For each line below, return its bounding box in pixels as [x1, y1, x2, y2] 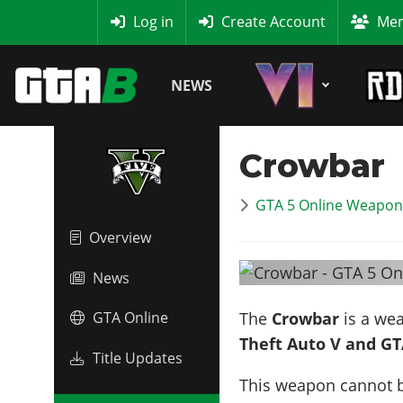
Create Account [220, 12, 326, 31]
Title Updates [93, 347, 183, 368]
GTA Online [93, 308, 168, 328]
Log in [132, 12, 174, 31]
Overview [89, 228, 151, 248]
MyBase [5, 12, 58, 31]
